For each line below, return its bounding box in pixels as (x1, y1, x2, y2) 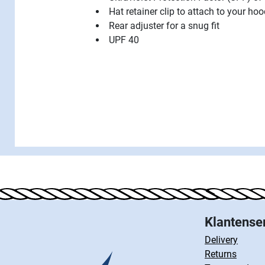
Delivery (205, 234, 238, 245)
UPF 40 (109, 34, 139, 46)
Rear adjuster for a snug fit (109, 20, 219, 31)
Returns (205, 248, 237, 260)
